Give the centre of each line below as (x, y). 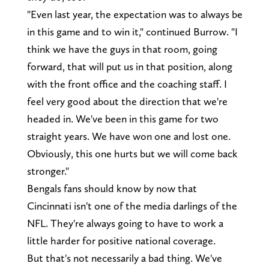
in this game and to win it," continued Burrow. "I (132, 32)
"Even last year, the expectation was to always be (134, 14)
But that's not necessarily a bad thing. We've (124, 258)
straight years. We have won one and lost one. (128, 136)
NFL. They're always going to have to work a (125, 223)
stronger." (48, 171)
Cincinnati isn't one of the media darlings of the (132, 206)
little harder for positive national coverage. (121, 241)
